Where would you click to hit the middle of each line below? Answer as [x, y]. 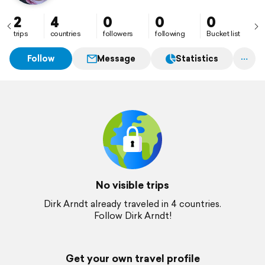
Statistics [197, 59]
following [170, 33]
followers [118, 33]
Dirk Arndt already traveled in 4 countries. [132, 204]
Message [117, 59]
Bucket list [224, 33]
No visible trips [132, 185]
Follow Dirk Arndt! [132, 216]
